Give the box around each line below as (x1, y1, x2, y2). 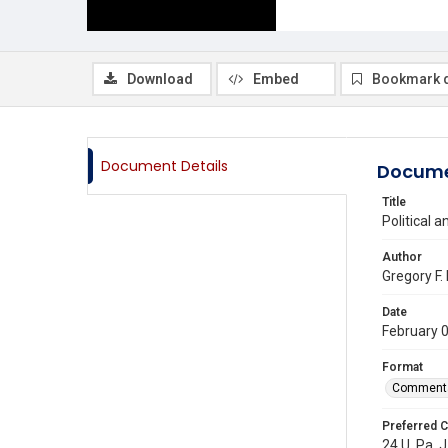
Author (382, 250, 422, 264)
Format (382, 360, 423, 374)
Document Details (101, 156, 228, 176)
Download (127, 71, 193, 87)
